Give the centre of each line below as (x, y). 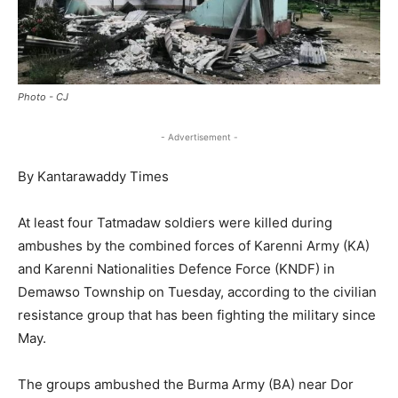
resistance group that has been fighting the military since (197, 315)
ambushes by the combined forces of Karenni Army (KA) (194, 246)
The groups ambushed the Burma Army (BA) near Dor (186, 385)
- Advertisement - (199, 137)
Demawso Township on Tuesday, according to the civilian (197, 292)
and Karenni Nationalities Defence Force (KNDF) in (176, 269)
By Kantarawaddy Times (93, 177)
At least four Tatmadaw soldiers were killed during (175, 223)
